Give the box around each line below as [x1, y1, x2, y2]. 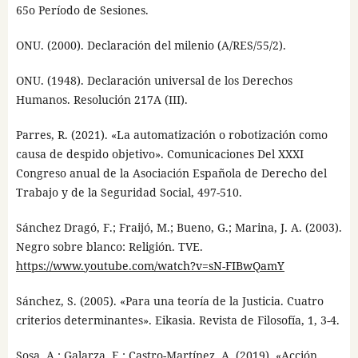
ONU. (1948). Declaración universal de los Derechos [15, 72, 292, 88]
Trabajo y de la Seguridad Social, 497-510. [15, 185, 242, 200]
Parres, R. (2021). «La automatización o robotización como [15, 127, 328, 142]
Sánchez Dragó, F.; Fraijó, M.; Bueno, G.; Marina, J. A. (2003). [15, 220, 342, 236]
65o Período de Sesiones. [15, 2, 149, 18]
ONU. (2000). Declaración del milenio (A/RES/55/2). [15, 37, 286, 53]
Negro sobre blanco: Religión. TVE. [15, 239, 203, 255]
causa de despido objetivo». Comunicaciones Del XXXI [15, 146, 304, 161]
